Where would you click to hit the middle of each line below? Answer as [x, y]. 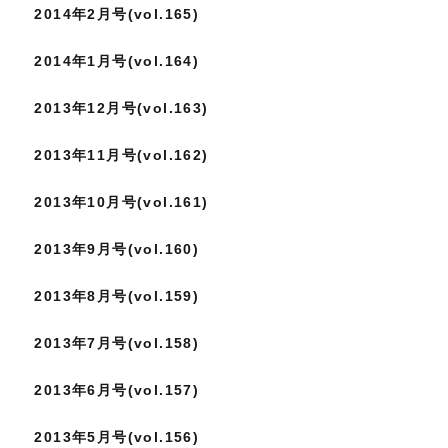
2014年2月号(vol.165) [117, 14]
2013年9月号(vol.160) [117, 249]
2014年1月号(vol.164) [117, 61]
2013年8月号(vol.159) [117, 296]
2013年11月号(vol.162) [121, 155]
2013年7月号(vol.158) [117, 343]
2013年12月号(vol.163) [121, 108]
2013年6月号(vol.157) [117, 390]
